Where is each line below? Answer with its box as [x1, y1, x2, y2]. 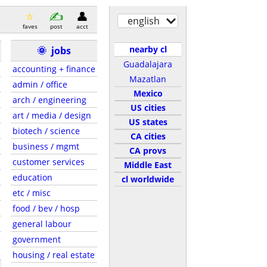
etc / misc [13, 187, 51, 198]
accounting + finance [13, 63, 95, 74]
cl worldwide [122, 173, 174, 185]
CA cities [130, 131, 166, 142]
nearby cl [129, 44, 167, 55]
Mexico [133, 88, 163, 99]
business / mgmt [13, 141, 79, 152]
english [128, 14, 160, 27]
